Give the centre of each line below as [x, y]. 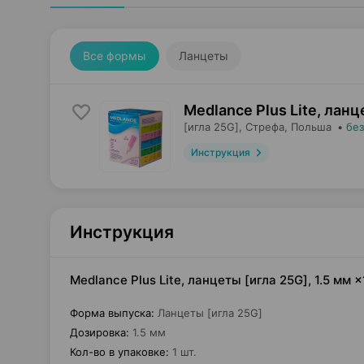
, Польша [308, 127]
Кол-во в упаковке [118, 352]
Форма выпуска [110, 313]
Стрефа [265, 127]
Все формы [115, 56]
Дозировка [98, 332]
